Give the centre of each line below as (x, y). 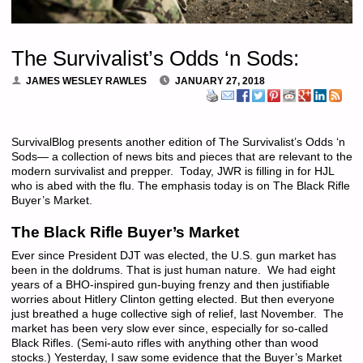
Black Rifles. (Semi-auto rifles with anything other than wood (164, 344)
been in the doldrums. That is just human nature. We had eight (173, 271)
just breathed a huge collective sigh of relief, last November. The (177, 314)
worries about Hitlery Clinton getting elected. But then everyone (173, 300)
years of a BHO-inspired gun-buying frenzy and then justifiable (170, 285)
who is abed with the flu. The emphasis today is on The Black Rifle (180, 186)
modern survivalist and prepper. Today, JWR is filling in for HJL (172, 171)
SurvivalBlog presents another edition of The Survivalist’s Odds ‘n (178, 142)
